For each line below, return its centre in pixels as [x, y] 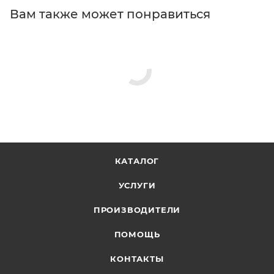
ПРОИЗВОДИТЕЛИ [137, 210]
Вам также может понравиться [110, 14]
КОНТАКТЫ [137, 259]
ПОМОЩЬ [137, 234]
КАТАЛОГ [137, 161]
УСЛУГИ [137, 185]
